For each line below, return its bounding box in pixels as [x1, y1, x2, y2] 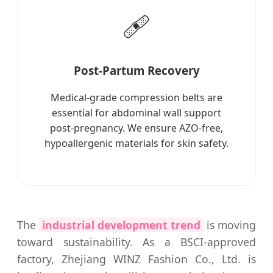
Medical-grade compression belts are [51, 91, 222, 105]
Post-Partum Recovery [73, 62, 200, 78]
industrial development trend [42, 218, 200, 233]
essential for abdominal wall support [52, 106, 221, 120]
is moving [204, 218, 256, 233]
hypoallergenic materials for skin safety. [44, 136, 229, 151]
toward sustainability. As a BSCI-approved [17, 235, 256, 250]
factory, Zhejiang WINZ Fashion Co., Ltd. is [17, 252, 256, 267]
